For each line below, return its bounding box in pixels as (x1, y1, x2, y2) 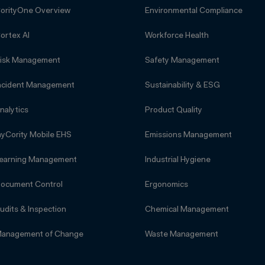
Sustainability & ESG (144, 82, 220, 91)
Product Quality (144, 106, 202, 115)
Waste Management (144, 231, 218, 240)
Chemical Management (144, 206, 229, 215)
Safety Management (144, 57, 219, 66)
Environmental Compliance (144, 7, 243, 16)
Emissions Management (144, 131, 232, 140)
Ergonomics (144, 181, 188, 190)
